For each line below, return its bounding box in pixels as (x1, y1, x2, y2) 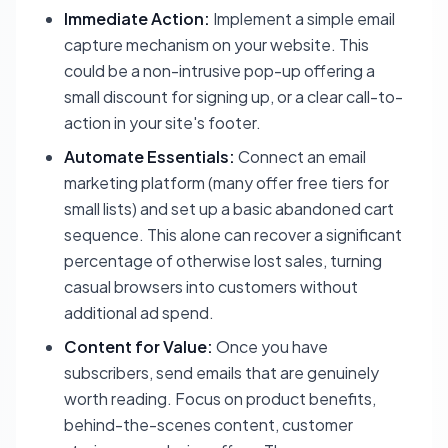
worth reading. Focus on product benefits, (64, 388, 376, 409)
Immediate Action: (64, 8, 210, 29)
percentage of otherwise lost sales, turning (64, 250, 382, 271)
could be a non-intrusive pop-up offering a (64, 60, 375, 81)
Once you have (213, 336, 328, 357)
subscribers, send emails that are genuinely (64, 362, 379, 383)
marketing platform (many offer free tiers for (64, 172, 389, 193)
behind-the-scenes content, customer (64, 414, 353, 435)
